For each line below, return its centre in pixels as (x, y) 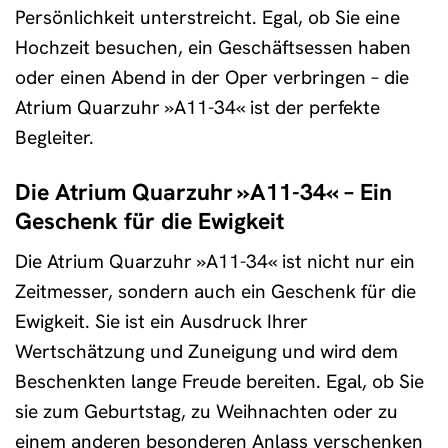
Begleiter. (54, 137)
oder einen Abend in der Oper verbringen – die (212, 77)
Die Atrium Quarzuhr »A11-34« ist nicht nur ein (215, 262)
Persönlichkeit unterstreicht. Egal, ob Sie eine (207, 17)
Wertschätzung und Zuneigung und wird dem (206, 352)
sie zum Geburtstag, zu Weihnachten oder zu (206, 412)
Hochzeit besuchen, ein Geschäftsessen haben (213, 47)
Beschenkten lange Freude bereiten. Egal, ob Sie (219, 382)
